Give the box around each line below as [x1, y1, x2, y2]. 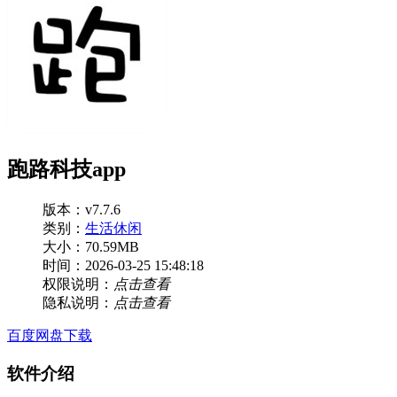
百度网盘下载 [7, 327, 92, 343]
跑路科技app [7, 157, 126, 181]
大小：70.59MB [43, 238, 139, 254]
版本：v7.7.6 [43, 201, 121, 217]
